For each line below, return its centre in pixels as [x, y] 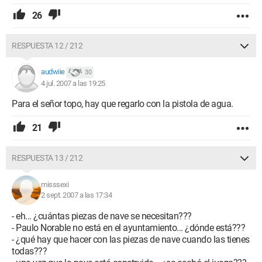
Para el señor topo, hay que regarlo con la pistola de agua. [123, 104]
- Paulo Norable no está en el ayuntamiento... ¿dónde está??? [128, 228]
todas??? [29, 251]
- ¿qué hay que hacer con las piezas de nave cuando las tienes [131, 239]
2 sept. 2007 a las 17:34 [76, 195]
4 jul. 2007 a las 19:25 [73, 83]
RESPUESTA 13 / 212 [47, 158]
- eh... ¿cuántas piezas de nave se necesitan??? [102, 216]
